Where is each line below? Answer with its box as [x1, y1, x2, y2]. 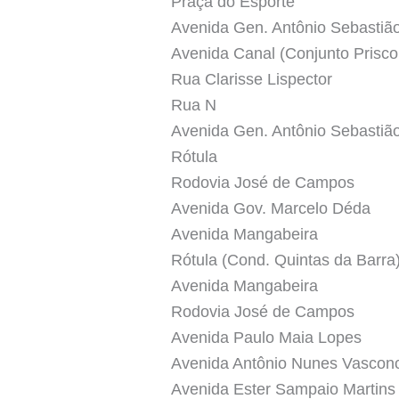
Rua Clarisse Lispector [171, 69, 332, 88]
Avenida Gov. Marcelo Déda [171, 199, 370, 217]
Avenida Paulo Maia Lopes [171, 328, 362, 346]
